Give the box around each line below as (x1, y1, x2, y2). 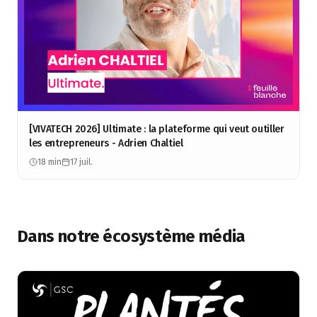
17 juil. (70, 157, 93, 167)
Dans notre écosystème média (17, 226, 246, 246)
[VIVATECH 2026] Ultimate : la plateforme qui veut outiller (29, 123, 284, 135)
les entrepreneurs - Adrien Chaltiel (29, 137, 183, 149)
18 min (38, 157, 62, 167)
